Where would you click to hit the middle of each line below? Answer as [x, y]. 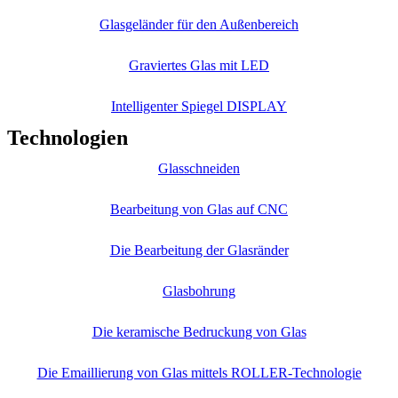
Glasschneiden [199, 169]
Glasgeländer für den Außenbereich [199, 25]
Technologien [68, 138]
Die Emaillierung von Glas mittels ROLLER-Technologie [199, 373]
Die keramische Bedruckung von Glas [199, 332]
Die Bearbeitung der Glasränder [199, 251]
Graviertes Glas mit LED [199, 66]
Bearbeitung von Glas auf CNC [199, 210]
